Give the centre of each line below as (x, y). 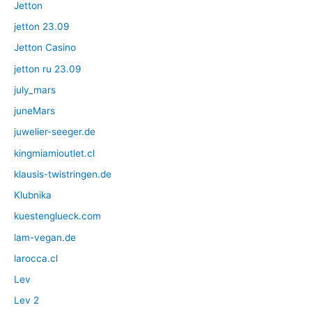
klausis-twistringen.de (63, 174)
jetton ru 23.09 (48, 69)
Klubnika (33, 195)
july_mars (35, 89)
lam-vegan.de (45, 237)
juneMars (34, 111)
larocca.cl (36, 258)
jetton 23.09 (42, 27)
